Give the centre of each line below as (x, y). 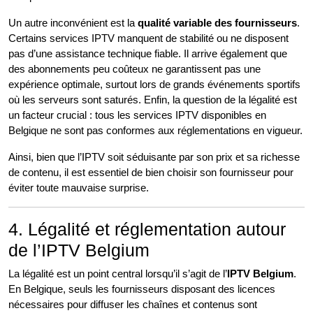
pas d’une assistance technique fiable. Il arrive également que (148, 53)
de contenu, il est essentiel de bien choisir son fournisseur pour (151, 172)
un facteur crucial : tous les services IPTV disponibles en (137, 115)
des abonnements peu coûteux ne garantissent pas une (134, 69)
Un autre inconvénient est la (73, 23)
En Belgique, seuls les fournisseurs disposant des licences (142, 289)
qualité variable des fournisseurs (217, 23)
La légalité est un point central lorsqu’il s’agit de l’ (118, 274)
